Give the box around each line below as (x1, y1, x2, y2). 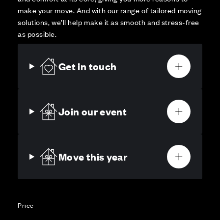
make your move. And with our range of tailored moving (18, 5, 202, 16)
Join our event (58, 105, 127, 118)
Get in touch (58, 59, 117, 73)
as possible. (18, 28, 57, 39)
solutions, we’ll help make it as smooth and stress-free (18, 17, 199, 27)
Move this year (58, 150, 127, 164)
